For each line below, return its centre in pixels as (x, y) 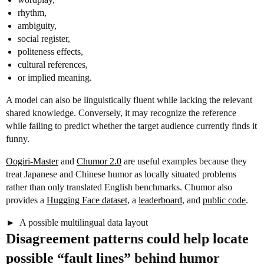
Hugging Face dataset (87, 200)
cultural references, (53, 65)
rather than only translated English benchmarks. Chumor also (119, 187)
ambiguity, (37, 26)
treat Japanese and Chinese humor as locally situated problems (121, 174)
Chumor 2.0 (99, 161)
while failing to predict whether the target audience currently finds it (131, 126)
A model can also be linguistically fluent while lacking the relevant (129, 100)
